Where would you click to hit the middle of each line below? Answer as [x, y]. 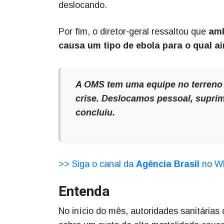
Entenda [84, 191]
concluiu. [95, 112]
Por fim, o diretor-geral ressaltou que [133, 31]
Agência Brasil [169, 164]
